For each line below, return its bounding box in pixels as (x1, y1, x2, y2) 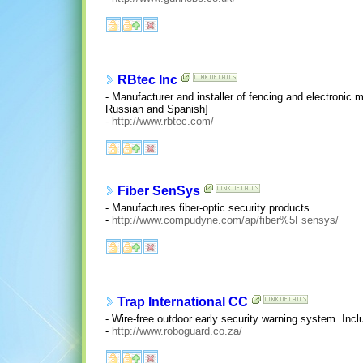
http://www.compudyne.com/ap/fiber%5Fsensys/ (111, 213, 339, 226)
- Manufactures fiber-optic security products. (105, 201, 313, 214)
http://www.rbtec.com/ (111, 114, 214, 127)
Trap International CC (117, 295, 248, 310)
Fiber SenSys (117, 184, 200, 199)
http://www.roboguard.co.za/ (111, 324, 242, 337)
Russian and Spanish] (105, 102, 208, 115)
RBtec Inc (117, 73, 177, 88)
